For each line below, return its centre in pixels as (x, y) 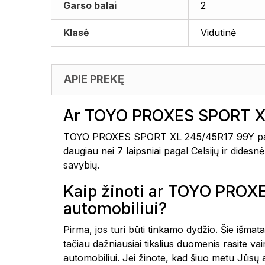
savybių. (81, 165)
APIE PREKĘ (94, 79)
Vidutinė (218, 33)
